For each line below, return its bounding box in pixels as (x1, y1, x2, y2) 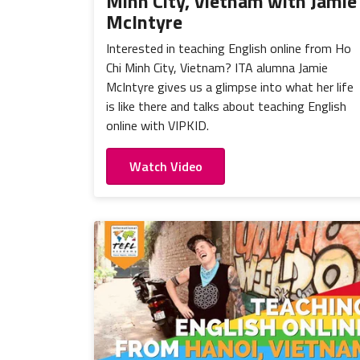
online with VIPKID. (106, 115, 209, 135)
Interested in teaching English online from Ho (106, 38, 351, 58)
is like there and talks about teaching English (106, 96, 346, 116)
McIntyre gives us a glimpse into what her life (106, 76, 354, 96)
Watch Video (129, 157, 202, 177)
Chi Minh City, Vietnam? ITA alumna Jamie (106, 57, 328, 77)
